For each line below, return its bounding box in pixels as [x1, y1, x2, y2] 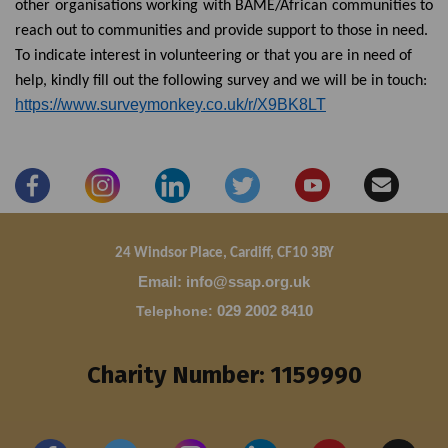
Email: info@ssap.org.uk [138, 273, 310, 290]
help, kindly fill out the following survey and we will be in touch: [15, 72, 427, 89]
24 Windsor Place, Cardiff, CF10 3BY [114, 245, 334, 261]
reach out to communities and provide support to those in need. [15, 22, 428, 39]
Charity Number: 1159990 [86, 360, 362, 389]
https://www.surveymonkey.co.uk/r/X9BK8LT [15, 95, 326, 113]
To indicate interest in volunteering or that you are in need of [15, 47, 412, 64]
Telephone [135, 302, 208, 319]
